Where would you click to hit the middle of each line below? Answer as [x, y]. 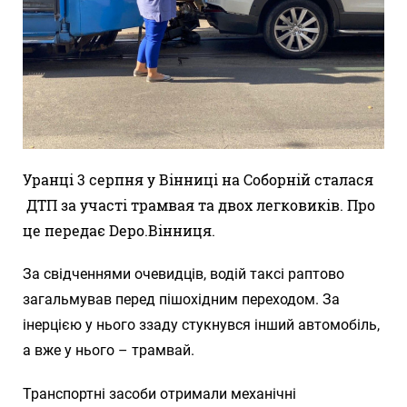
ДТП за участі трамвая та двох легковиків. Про [199, 205]
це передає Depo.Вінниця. [119, 231]
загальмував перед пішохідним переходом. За [181, 300]
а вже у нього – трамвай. [109, 351]
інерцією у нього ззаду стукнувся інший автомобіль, [201, 325]
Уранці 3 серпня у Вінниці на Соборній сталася [198, 180]
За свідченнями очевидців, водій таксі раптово [184, 274]
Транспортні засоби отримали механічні [159, 394]
